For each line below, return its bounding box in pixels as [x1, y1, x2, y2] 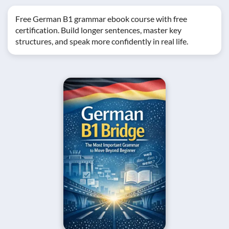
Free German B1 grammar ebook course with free [15, 14, 187, 24]
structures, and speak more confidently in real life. [15, 36, 188, 46]
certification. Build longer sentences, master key [15, 25, 181, 35]
